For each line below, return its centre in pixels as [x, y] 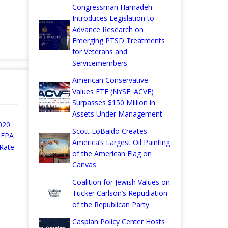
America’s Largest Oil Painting [121, 142]
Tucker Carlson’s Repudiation [120, 193]
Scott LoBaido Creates [110, 131]
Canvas [84, 165]
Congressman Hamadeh [112, 7]
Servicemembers [100, 63]
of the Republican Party [111, 205]
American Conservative [110, 80]
